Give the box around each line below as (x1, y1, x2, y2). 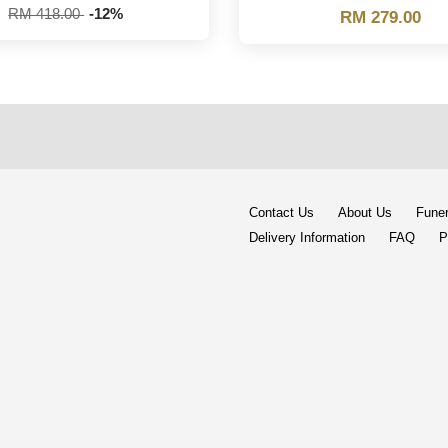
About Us (338, 204, 392, 220)
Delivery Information (249, 229, 365, 245)
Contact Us (249, 204, 314, 220)
